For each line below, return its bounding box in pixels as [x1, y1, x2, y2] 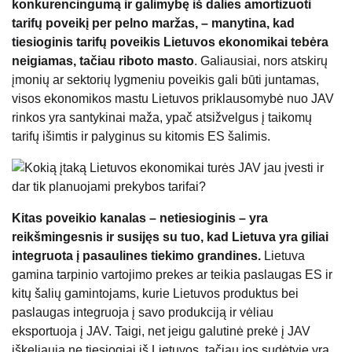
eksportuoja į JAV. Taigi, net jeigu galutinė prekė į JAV [12, 324, 310, 339]
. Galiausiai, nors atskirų [194, 54, 328, 68]
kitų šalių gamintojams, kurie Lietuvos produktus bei [12, 287, 299, 301]
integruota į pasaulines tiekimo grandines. [12, 249, 264, 263]
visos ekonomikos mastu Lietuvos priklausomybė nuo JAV [12, 92, 334, 106]
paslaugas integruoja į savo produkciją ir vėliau [12, 306, 273, 320]
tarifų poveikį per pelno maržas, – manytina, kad [12, 16, 295, 31]
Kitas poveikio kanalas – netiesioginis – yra [12, 211, 268, 225]
